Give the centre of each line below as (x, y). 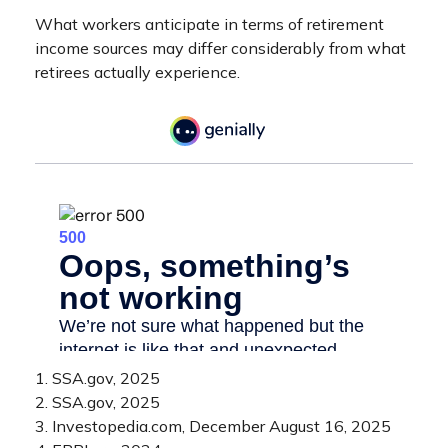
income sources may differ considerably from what (220, 47)
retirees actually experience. (137, 71)
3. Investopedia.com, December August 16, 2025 (213, 425)
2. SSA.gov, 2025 (97, 401)
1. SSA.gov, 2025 (97, 377)
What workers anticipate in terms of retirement (209, 23)
